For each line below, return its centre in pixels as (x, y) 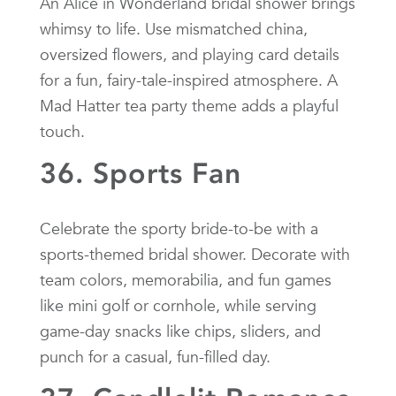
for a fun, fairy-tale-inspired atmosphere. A (189, 80)
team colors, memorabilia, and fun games (186, 279)
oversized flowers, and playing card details (190, 54)
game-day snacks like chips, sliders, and (180, 331)
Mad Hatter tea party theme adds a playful (189, 105)
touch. (62, 131)
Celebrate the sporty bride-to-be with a (179, 228)
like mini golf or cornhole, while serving (178, 305)
